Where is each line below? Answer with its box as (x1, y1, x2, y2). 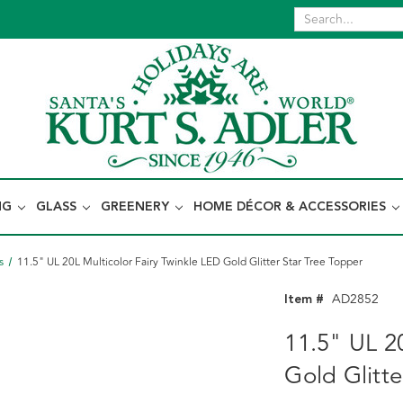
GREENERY (101, 197, 173, 217)
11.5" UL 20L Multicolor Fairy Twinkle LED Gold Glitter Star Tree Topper (16, 254, 363, 271)
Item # (284, 290, 325, 309)
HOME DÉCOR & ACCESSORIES (193, 197, 390, 217)
